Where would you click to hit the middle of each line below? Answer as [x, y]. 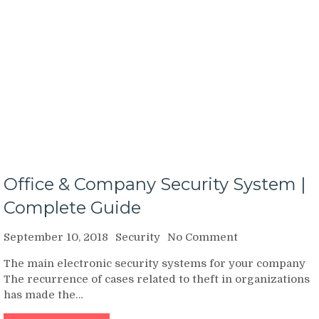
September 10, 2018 [56, 237]
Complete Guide [72, 208]
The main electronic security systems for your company [155, 263]
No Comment [203, 237]
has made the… [43, 295]
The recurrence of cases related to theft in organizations [157, 279]
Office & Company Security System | [155, 184]
